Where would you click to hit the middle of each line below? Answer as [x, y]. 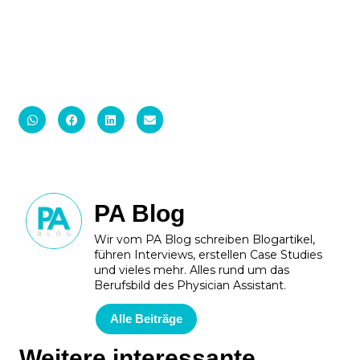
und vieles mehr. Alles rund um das [192, 270]
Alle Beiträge [147, 319]
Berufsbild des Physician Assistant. [190, 285]
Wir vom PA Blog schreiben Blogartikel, [205, 239]
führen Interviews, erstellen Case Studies [209, 254]
